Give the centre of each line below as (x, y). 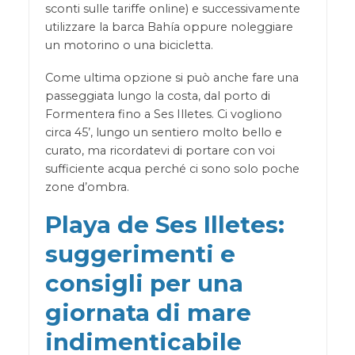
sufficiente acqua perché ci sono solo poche (172, 168)
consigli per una (144, 283)
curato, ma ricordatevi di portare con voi (160, 150)
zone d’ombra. (87, 187)
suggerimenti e (140, 254)
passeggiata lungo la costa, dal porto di (157, 95)
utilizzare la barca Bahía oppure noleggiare (169, 27)
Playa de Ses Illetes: (164, 225)
